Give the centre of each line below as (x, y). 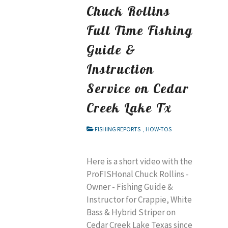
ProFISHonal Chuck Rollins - (138, 174)
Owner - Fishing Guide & (130, 187)
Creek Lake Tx (129, 107)
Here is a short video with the (139, 161)
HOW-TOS (158, 129)
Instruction (120, 68)
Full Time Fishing (140, 30)
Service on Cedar (138, 88)
